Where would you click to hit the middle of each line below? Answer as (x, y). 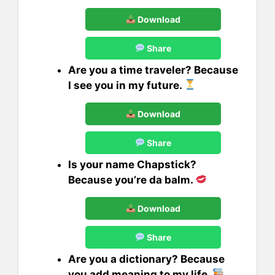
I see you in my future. (126, 85)
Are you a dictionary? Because (146, 259)
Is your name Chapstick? (132, 164)
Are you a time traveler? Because (153, 70)
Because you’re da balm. (132, 180)
